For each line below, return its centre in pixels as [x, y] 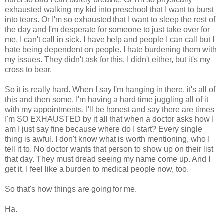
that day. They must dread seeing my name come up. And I [108, 159]
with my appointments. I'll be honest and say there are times [110, 109]
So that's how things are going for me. [71, 189]
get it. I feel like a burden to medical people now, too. [97, 169]
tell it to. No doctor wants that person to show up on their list [109, 149]
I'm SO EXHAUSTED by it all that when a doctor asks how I [109, 119]
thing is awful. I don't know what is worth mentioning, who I [107, 139]
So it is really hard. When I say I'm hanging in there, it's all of [110, 89]
